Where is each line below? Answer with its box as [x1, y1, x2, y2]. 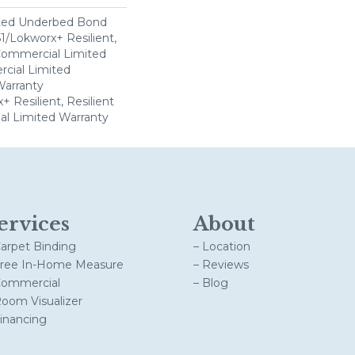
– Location [193, 239, 250, 254]
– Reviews [193, 258, 249, 272]
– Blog [193, 276, 228, 290]
